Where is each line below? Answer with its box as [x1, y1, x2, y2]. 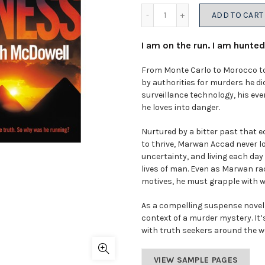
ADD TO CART [212, 10, 264, 20]
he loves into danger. [141, 102, 220, 112]
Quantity [164, 2, 198, 12]
